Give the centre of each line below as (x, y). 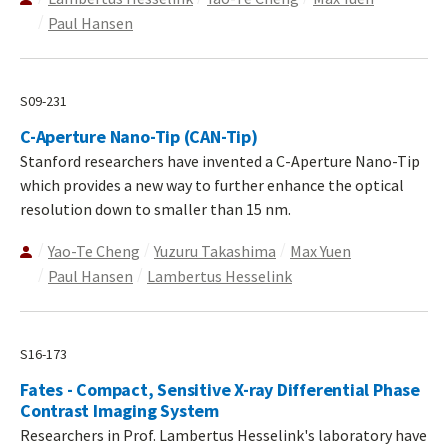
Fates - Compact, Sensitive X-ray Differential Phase (220, 389)
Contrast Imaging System (120, 410)
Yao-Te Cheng (94, 250)
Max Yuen (320, 250)
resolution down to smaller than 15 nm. (155, 208)
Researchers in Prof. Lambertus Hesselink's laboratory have (223, 434)
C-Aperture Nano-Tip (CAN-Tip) (139, 136)
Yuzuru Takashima (215, 250)
